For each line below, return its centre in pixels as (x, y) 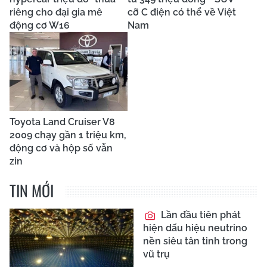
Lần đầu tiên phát (200, 215)
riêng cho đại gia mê (56, 13)
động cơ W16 (40, 26)
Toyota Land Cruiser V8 (62, 122)
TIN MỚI (32, 191)
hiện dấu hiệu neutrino (195, 228)
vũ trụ (156, 254)
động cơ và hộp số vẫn (61, 148)
